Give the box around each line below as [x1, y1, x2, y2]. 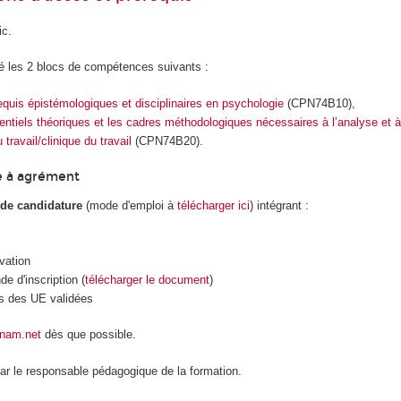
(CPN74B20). [131, 133, 203, 148]
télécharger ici [177, 199, 251, 213]
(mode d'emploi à [82, 199, 178, 213]
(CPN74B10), [283, 96, 355, 110]
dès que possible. [41, 328, 137, 342]
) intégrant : [250, 199, 310, 213]
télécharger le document [84, 272, 209, 286]
